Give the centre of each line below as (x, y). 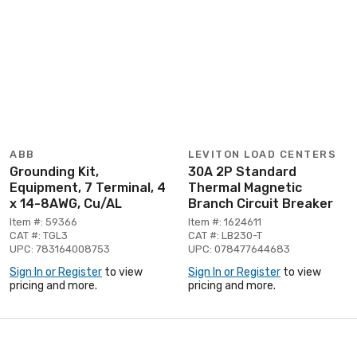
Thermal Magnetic (245, 187)
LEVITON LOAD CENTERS (262, 154)
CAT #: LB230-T (225, 235)
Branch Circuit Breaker (261, 203)
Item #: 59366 (43, 222)
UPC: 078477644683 (239, 249)
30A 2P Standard (242, 171)
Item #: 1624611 (225, 222)
